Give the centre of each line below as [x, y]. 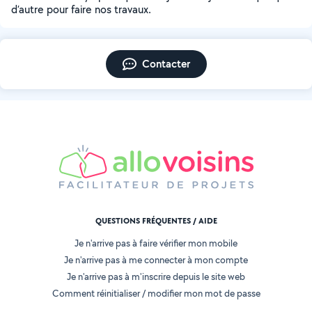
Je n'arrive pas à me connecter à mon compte [156, 260]
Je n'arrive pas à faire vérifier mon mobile [156, 243]
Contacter [166, 64]
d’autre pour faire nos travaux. [81, 9]
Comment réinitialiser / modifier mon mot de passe [156, 294]
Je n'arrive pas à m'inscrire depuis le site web [156, 277]
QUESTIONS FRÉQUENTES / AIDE [156, 221]
